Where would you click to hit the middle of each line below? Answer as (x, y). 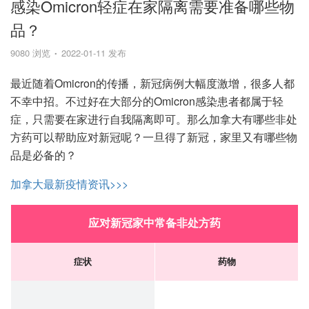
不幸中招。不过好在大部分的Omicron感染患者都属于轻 (147, 101)
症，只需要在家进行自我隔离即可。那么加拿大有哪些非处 (154, 119)
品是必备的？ (43, 155)
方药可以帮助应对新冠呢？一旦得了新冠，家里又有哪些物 (154, 137)
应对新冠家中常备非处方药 (154, 223)
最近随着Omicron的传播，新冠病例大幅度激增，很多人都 (152, 83)
